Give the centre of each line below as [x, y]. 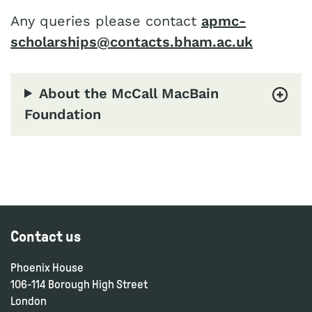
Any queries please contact [106, 21]
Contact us [46, 236]
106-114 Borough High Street [79, 284]
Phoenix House [47, 267]
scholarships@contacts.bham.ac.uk [132, 41]
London [29, 301]
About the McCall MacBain [129, 93]
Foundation [63, 114]
